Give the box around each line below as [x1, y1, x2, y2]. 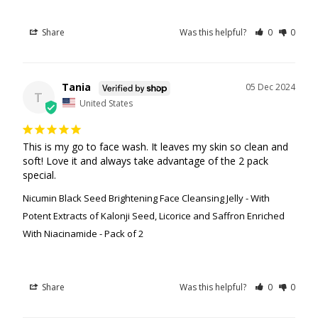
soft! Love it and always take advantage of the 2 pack [22, 153, 268, 168]
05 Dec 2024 [246, 81, 296, 94]
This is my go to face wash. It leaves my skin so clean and [22, 139, 288, 153]
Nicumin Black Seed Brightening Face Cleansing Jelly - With [22, 191, 270, 204]
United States [79, 97, 133, 109]
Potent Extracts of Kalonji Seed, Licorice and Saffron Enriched [22, 209, 285, 222]
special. [22, 168, 56, 182]
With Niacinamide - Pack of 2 [22, 226, 143, 240]
